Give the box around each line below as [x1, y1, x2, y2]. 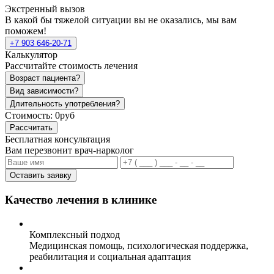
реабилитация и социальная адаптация [29, 251, 191, 262]
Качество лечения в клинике [5, 193, 157, 206]
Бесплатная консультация [5, 134, 110, 145]
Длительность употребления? [10, 99, 120, 109]
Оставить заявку [10, 171, 72, 180]
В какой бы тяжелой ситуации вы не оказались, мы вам [5, 15, 237, 26]
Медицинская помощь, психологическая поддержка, [29, 240, 248, 251]
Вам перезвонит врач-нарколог [5, 145, 134, 156]
